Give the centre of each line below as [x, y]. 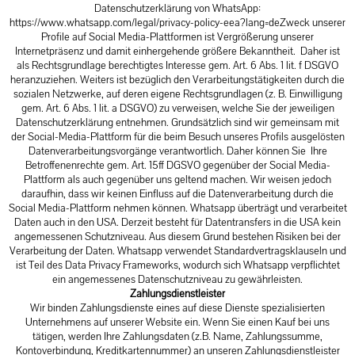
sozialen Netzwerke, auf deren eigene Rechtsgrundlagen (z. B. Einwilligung [177, 94]
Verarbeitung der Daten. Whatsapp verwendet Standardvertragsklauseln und [177, 251]
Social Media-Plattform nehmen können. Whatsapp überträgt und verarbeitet [177, 208]
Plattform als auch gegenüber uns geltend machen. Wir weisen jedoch [177, 179]
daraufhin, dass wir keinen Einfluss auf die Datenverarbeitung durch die [177, 194]
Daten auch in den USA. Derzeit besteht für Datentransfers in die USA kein [177, 222]
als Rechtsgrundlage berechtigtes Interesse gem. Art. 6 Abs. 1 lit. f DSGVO [177, 65]
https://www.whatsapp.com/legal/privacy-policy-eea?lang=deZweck [160, 23]
